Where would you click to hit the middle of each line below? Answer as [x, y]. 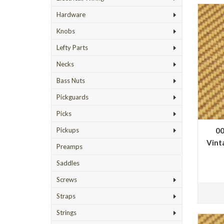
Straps [66, 196]
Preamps [69, 146]
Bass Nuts [71, 80]
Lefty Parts [72, 47]
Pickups [68, 130]
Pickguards [72, 97]
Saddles [68, 163]
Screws [67, 179]
